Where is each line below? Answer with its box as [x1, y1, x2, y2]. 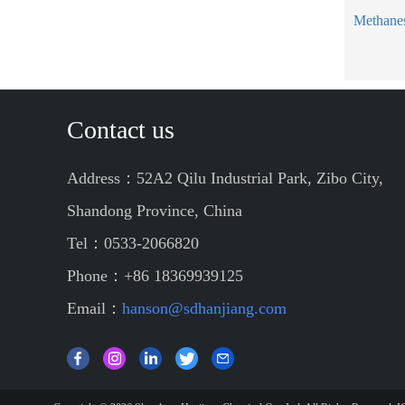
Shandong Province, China [67, 202, 242, 220]
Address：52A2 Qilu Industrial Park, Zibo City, [67, 169, 383, 187]
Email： [67, 299, 122, 317]
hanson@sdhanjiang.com [122, 299, 287, 317]
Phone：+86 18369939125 [67, 267, 243, 285]
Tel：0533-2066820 [67, 234, 199, 252]
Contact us [67, 116, 174, 144]
